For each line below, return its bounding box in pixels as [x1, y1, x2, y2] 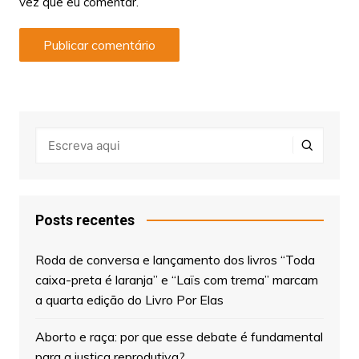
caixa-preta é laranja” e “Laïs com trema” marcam [34, 271, 318, 288]
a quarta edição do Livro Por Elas [34, 291, 224, 308]
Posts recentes [34, 211, 135, 228]
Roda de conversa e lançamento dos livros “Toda [34, 251, 315, 268]
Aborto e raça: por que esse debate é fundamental [34, 328, 323, 345]
